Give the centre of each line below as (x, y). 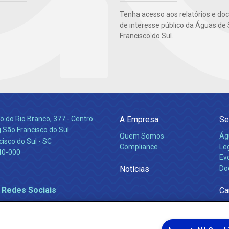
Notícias (134, 169)
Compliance (139, 147)
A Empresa (139, 120)
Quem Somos (142, 136)
